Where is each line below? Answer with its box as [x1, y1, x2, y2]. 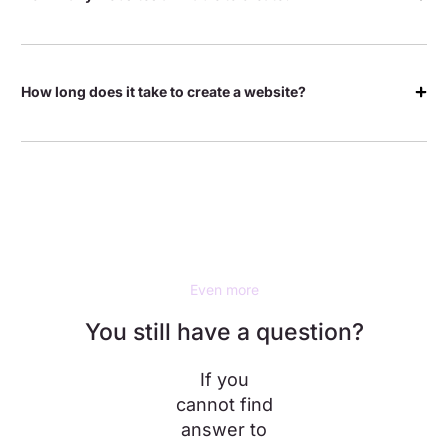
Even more [189, 281, 259, 298]
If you [199, 369, 249, 390]
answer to [181, 419, 267, 440]
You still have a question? [84, 318, 364, 346]
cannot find [175, 394, 273, 415]
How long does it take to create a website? [21, 83, 307, 100]
